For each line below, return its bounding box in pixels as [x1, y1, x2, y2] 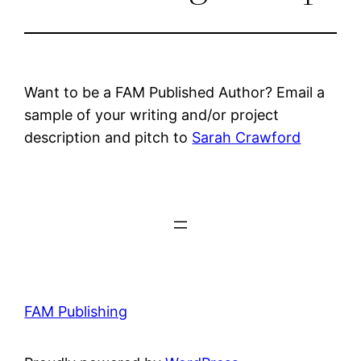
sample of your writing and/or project [24, 106, 280, 123]
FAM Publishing [24, 302, 128, 320]
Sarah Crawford [192, 128, 301, 146]
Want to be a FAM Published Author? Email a [24, 83, 326, 101]
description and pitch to [24, 128, 193, 146]
